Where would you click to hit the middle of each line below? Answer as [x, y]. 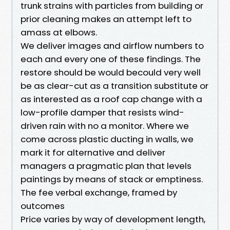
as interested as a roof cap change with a [111, 99]
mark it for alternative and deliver [93, 152]
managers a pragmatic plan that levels [106, 166]
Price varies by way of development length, [113, 219]
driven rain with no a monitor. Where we [105, 126]
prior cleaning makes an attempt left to [106, 19]
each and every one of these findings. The [111, 59]
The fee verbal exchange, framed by [99, 192]
